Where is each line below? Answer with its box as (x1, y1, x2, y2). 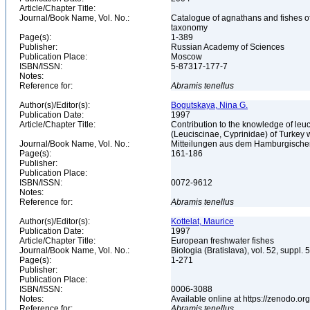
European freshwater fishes (171, 236, 276, 246)
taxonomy (171, 23, 210, 33)
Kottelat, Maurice (171, 217, 234, 226)
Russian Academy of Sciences (171, 42, 286, 52)
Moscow (171, 52, 204, 62)
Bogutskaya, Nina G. (171, 100, 248, 110)
